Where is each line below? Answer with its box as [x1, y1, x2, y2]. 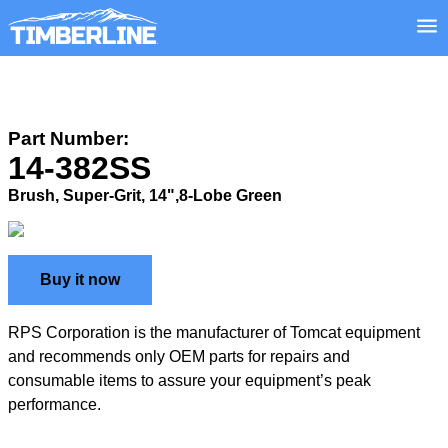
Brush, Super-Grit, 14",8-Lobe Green [8, 187, 282, 204]
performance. [8, 396, 101, 413]
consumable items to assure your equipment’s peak [8, 372, 371, 389]
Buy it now [40, 271, 120, 288]
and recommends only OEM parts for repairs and [8, 348, 350, 365]
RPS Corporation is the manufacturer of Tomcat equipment [8, 324, 420, 341]
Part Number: [8, 128, 129, 149]
